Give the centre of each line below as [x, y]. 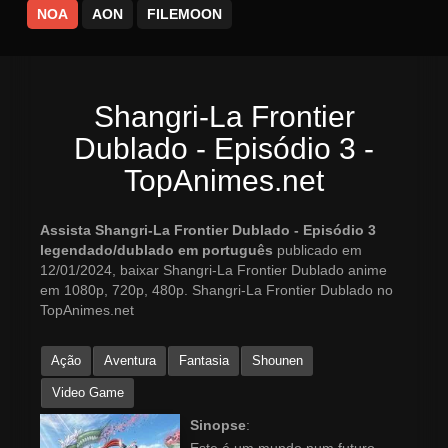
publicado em [319, 250]
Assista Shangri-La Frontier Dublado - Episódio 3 [208, 230]
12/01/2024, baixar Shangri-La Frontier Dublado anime [213, 270]
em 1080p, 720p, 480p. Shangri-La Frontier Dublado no [216, 290]
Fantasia [204, 361]
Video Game [88, 393]
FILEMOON [184, 14]
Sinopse [218, 425]
